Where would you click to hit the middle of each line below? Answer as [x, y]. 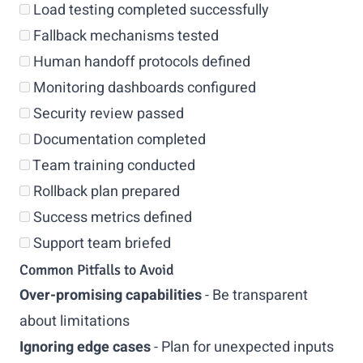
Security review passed [107, 114]
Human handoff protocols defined [140, 62]
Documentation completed [118, 140]
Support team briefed [100, 243]
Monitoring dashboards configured [143, 88]
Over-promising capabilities [111, 295]
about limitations [75, 321]
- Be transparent [255, 295]
